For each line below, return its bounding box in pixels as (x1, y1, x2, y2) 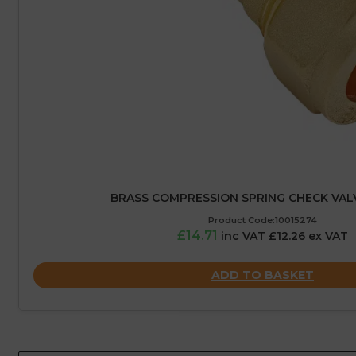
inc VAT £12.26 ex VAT (221, 229, 348, 244)
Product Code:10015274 (208, 215, 317, 226)
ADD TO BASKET (211, 267, 314, 282)
